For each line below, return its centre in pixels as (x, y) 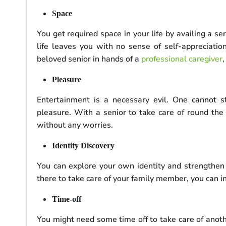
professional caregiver (182, 59)
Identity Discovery (83, 145)
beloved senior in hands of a (89, 59)
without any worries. (75, 125)
